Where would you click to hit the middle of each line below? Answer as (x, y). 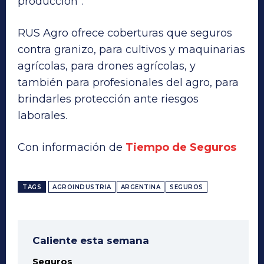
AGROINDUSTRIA (82, 187)
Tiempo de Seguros (181, 147)
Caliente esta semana (91, 240)
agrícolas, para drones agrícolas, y (108, 66)
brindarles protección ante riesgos (108, 99)
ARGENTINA (140, 187)
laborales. (42, 115)
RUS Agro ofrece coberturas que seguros (125, 33)
